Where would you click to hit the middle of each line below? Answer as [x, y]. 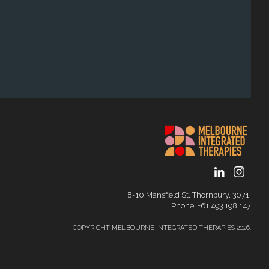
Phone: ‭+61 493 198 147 [211, 206]
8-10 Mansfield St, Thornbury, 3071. [189, 195]
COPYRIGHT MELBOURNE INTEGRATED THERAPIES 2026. [162, 228]
